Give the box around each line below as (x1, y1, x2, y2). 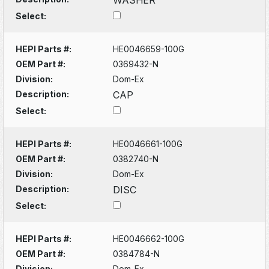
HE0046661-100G (113, 138, 183, 149)
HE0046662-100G (113, 233, 185, 244)
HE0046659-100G (113, 43, 185, 54)
